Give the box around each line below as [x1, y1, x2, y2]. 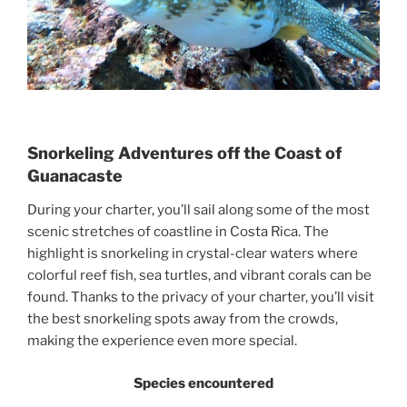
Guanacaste [27, 165, 123, 185]
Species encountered [134, 374, 273, 392]
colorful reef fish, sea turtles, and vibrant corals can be [27, 267, 372, 284]
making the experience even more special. [27, 333, 297, 350]
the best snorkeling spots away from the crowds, [27, 311, 338, 328]
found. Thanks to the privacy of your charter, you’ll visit [27, 289, 374, 306]
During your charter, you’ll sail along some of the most [27, 202, 370, 219]
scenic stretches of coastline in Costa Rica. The [27, 223, 329, 241]
